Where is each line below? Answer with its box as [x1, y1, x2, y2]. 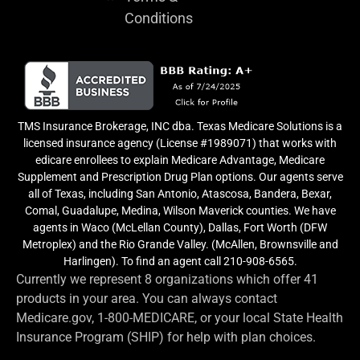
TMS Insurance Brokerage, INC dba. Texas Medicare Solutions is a [18, 120, 342, 133]
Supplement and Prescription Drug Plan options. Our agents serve [17, 170, 343, 184]
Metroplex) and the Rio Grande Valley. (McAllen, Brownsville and [22, 238, 338, 252]
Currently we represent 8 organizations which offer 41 [16, 272, 318, 288]
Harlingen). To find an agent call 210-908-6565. [63, 255, 297, 268]
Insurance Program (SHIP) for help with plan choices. [16, 329, 316, 346]
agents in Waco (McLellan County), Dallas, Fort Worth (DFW [33, 221, 327, 235]
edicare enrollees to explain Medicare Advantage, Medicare [35, 153, 325, 167]
